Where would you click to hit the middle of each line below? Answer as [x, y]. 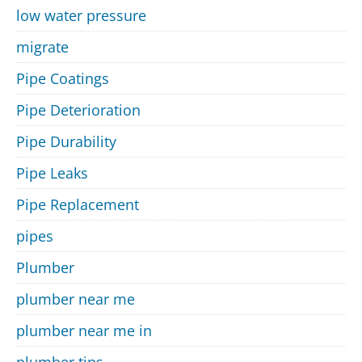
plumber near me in [84, 331]
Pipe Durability [66, 142]
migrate [42, 47]
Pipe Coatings [63, 79]
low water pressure [81, 16]
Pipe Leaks [52, 173]
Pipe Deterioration [78, 110]
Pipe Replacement [78, 205]
